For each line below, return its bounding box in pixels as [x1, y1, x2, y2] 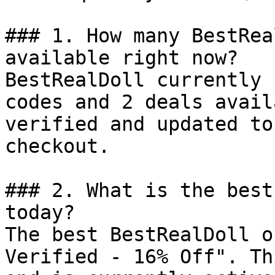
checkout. [5, 135, 110, 157]
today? [5, 201, 75, 223]
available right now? [5, 47, 238, 69]
